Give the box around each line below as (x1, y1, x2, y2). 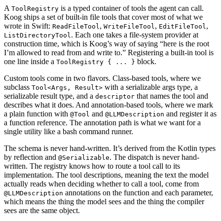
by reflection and (4, 153, 58, 162)
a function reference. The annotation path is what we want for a (4, 118, 201, 127)
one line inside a (4, 57, 56, 66)
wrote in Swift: (4, 22, 52, 31)
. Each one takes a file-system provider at (71, 31, 198, 39)
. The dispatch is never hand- (110, 153, 199, 162)
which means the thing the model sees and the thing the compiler (4, 197, 204, 206)
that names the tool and (135, 92, 208, 101)
